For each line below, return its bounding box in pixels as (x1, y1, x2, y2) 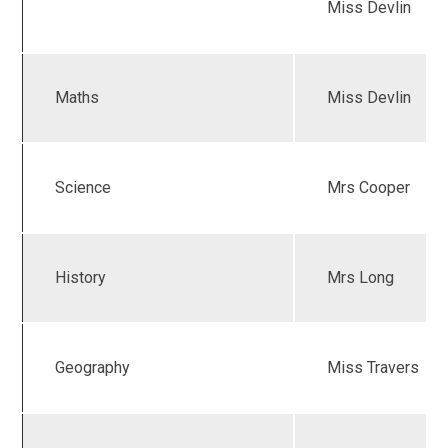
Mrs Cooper (327, 178, 411, 198)
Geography (55, 358, 131, 378)
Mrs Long (327, 268, 395, 288)
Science (55, 178, 112, 198)
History (55, 268, 107, 288)
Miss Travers (327, 358, 420, 378)
